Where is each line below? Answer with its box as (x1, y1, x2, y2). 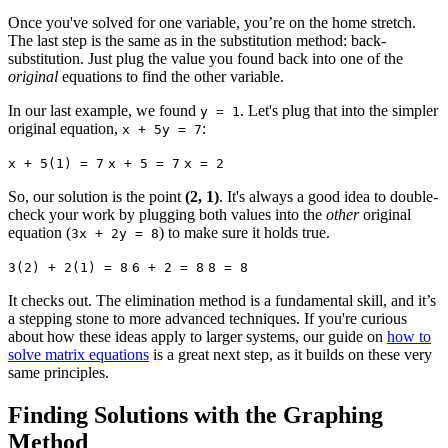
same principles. (8, 363, 109, 381)
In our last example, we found (8, 101, 200, 119)
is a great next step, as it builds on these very (149, 345, 432, 363)
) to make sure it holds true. (159, 223, 330, 241)
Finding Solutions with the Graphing (8, 401, 383, 428)
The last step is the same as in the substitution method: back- (8, 31, 386, 49)
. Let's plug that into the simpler (240, 101, 438, 119)
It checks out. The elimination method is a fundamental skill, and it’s (8, 291, 436, 309)
